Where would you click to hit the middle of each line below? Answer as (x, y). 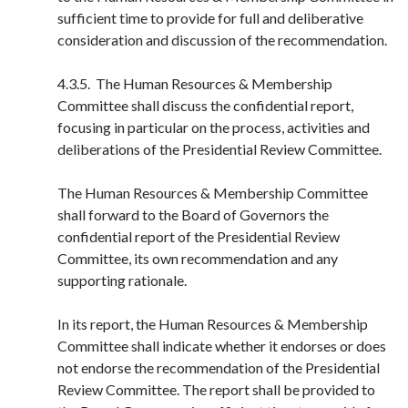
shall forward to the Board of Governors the (193, 214)
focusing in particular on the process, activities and (214, 127)
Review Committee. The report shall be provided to (216, 389)
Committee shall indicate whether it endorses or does (222, 346)
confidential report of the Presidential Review (199, 236)
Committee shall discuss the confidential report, (205, 105)
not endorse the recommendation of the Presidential (219, 367)
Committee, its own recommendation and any (198, 258)
